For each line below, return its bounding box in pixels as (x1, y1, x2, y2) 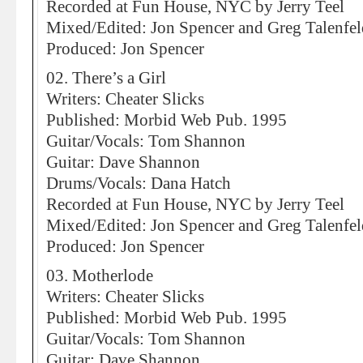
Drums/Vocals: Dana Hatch (46, 174, 231, 192)
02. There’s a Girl (46, 69, 166, 87)
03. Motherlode (46, 267, 153, 284)
